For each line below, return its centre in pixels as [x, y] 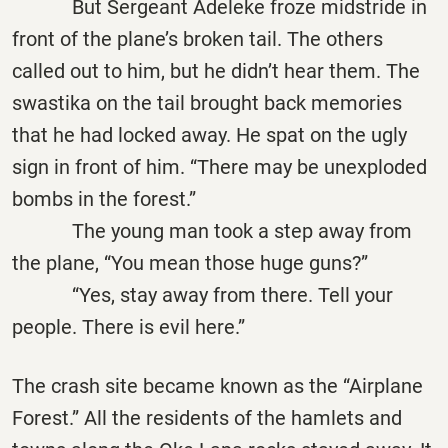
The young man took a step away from [212, 230]
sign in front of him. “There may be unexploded [219, 166]
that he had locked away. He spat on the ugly [209, 134]
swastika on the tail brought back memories [207, 102]
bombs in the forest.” [104, 198]
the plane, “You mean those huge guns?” [190, 262]
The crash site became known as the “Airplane [217, 386]
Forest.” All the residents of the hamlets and [207, 418]
